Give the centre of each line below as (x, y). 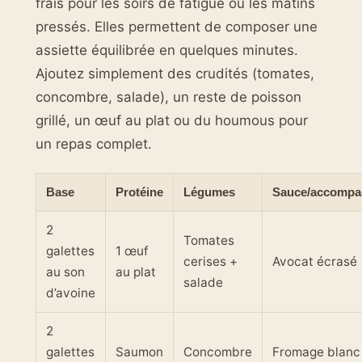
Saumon (139, 352)
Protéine (139, 192)
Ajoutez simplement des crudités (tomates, (175, 73)
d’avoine (71, 293)
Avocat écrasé (315, 262)
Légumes (209, 192)
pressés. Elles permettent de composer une (177, 26)
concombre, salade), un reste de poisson (168, 97)
